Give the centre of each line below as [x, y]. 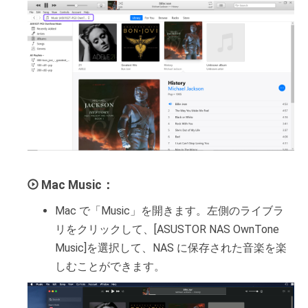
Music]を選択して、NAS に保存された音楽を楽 [171, 248]
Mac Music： [78, 185]
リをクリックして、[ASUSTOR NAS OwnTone [167, 230]
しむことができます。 [110, 267]
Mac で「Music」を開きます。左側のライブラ [169, 211]
